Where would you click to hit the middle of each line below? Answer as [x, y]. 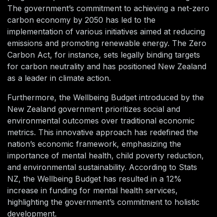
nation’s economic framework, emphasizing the [94, 144]
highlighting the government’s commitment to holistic [103, 202]
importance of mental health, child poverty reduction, [106, 156]
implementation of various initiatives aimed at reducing [106, 32]
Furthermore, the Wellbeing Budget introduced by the [106, 98]
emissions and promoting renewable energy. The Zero [107, 43]
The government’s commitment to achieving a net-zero [108, 8]
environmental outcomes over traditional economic [101, 121]
